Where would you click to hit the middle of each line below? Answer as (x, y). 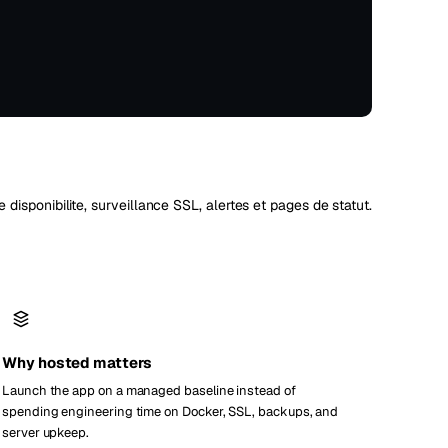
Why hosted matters (77, 362)
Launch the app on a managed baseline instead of (149, 390)
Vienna (66, 25)
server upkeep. (46, 432)
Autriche (219, 25)
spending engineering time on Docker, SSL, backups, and (170, 411)
